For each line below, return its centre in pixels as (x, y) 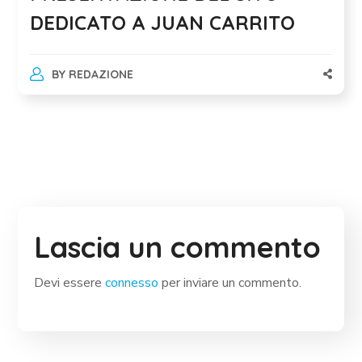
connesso (132, 283)
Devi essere (70, 283)
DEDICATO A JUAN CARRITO (163, 23)
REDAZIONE (101, 75)
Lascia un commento (178, 247)
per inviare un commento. (230, 283)
